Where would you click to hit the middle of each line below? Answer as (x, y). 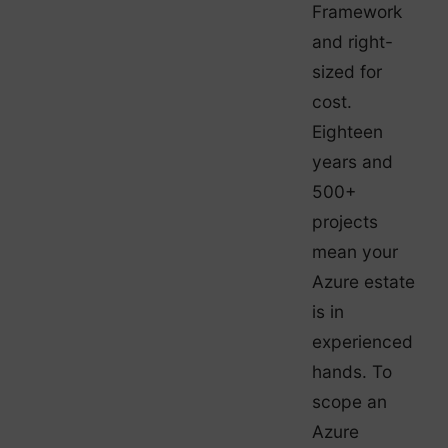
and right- (352, 41)
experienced (362, 341)
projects (345, 221)
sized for (347, 71)
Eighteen (347, 131)
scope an (349, 401)
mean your (355, 251)
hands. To (352, 371)
